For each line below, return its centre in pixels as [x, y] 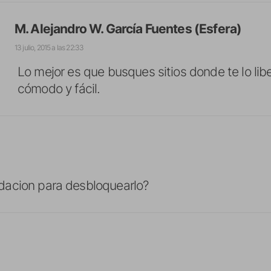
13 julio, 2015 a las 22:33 [49, 47]
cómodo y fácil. [59, 89]
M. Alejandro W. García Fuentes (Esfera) [128, 29]
